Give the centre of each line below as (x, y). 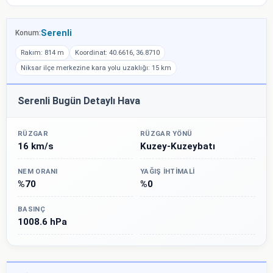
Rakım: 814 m (42, 52)
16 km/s (36, 146)
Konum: (28, 33)
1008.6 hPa (42, 222)
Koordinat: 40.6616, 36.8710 (117, 52)
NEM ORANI (38, 171)
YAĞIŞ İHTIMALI (168, 171)
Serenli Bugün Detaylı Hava (79, 101)
